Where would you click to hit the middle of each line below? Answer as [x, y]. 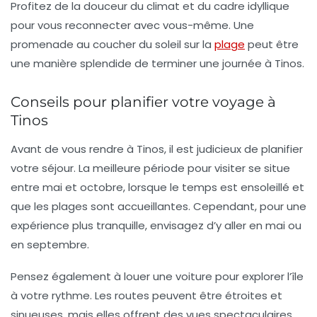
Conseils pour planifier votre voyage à [143, 102]
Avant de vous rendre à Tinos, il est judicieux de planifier [157, 149]
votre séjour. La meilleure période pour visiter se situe [150, 168]
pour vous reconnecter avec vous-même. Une [132, 25]
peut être [272, 45]
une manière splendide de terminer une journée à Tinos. [157, 64]
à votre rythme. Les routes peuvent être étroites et [146, 296]
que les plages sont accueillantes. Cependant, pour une [158, 207]
